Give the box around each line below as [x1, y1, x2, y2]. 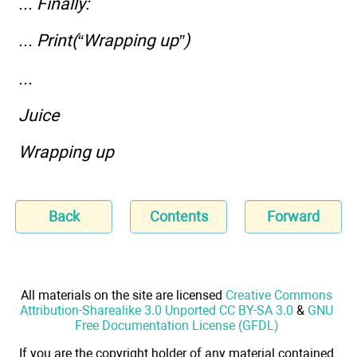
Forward [267, 207, 320, 225]
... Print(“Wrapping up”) [18, 30, 190, 51]
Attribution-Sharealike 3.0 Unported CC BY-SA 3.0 [20, 302, 293, 318]
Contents [149, 207, 208, 225]
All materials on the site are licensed [21, 287, 226, 303]
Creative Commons [226, 287, 332, 303]
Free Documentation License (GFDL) [74, 317, 279, 333]
